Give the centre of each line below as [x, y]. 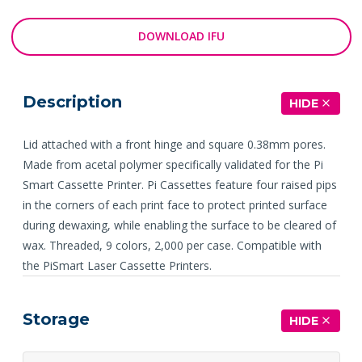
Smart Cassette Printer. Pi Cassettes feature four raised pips [179, 184]
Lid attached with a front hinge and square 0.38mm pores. [174, 144]
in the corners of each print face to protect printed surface [175, 204]
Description [72, 101]
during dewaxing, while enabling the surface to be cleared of [179, 225]
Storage [56, 319]
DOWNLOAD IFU [181, 36]
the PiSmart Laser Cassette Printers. [117, 265]
